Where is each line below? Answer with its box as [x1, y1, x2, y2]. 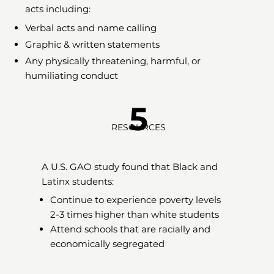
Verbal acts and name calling [25, 21, 157, 34]
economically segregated [50, 238, 165, 250]
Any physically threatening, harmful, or [25, 54, 201, 67]
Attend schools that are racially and [50, 223, 211, 235]
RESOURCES [111, 122, 166, 133]
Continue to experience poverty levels [50, 194, 221, 206]
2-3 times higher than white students [50, 209, 220, 221]
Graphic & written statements [25, 38, 160, 50]
